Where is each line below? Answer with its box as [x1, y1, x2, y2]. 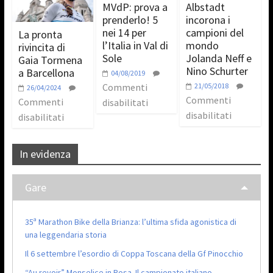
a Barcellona [18, 65, 74, 80]
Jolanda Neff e [186, 51, 252, 65]
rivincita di [18, 40, 65, 54]
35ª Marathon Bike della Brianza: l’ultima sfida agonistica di [24, 216, 236, 227]
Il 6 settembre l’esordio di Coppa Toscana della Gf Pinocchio [24, 247, 243, 259]
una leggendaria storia [24, 229, 107, 240]
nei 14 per [102, 25, 146, 40]
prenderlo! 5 [102, 12, 158, 27]
